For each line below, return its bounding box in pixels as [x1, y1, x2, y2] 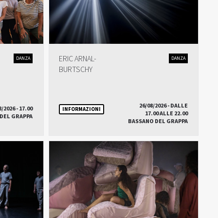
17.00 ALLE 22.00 [145, 109, 188, 118]
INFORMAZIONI [62, 105, 101, 113]
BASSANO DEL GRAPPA [127, 117, 188, 126]
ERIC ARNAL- [58, 54, 96, 64]
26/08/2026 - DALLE [139, 102, 188, 110]
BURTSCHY [58, 64, 92, 75]
